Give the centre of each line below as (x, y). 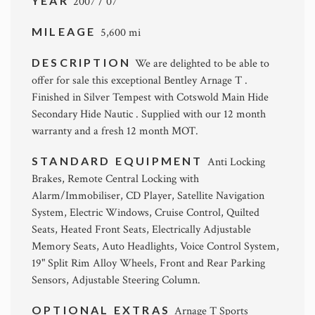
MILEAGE (66, 31)
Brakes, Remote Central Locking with (115, 179)
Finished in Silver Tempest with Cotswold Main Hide (150, 97)
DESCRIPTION (84, 62)
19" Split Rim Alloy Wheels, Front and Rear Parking (148, 263)
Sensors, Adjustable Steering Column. (116, 280)
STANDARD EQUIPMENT (120, 161)
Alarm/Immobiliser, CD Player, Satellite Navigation (148, 196)
